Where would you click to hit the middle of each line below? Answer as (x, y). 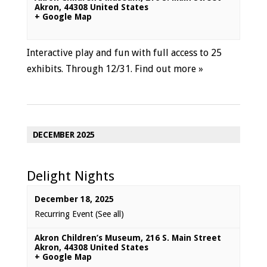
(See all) (109, 214)
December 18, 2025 (74, 199)
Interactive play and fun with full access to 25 (124, 53)
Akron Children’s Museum (87, 238)
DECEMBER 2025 (63, 135)
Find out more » (169, 69)
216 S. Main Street (183, 238)
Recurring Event (65, 214)
